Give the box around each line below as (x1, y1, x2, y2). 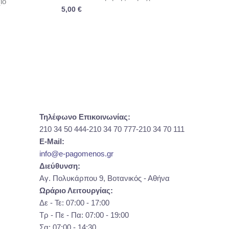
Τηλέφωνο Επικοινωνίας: (39, 112, 130, 121)
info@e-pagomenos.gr (39, 149, 113, 158)
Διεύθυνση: (39, 161, 80, 170)
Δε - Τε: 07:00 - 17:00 (39, 198, 109, 207)
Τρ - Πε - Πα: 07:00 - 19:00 (39, 210, 129, 219)
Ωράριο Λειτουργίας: (39, 186, 113, 195)
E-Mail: (39, 136, 64, 146)
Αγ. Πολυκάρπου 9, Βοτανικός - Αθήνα (39, 173, 170, 182)
